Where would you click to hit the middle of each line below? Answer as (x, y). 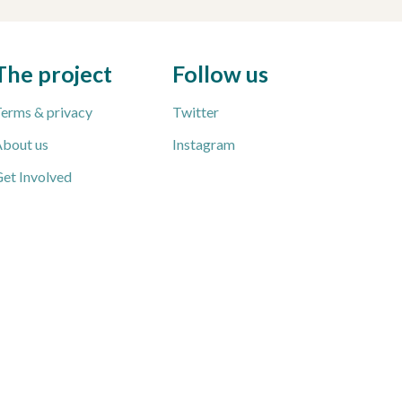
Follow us (220, 73)
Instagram (204, 144)
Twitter (196, 111)
